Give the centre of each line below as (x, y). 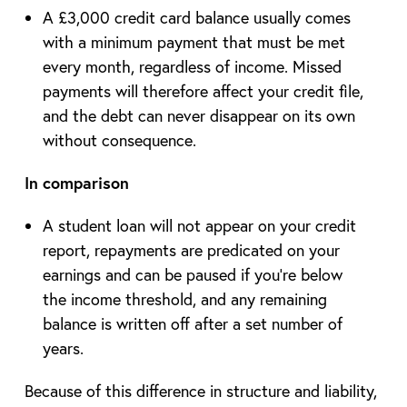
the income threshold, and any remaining (184, 298)
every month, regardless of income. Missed (192, 66)
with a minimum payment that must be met (194, 41)
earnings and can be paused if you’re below (192, 274)
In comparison (76, 182)
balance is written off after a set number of (192, 323)
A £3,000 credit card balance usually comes (196, 17)
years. (63, 347)
